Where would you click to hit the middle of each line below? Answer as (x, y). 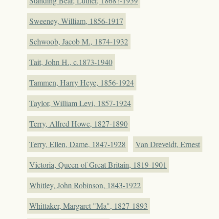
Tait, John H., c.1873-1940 (71, 62)
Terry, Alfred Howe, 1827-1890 (78, 123)
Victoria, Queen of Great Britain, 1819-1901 (98, 164)
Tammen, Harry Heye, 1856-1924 (82, 82)
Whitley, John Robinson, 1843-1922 (85, 185)
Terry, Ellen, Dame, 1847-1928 (77, 144)
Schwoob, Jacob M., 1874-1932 (79, 41)
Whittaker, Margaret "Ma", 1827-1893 (88, 205)
